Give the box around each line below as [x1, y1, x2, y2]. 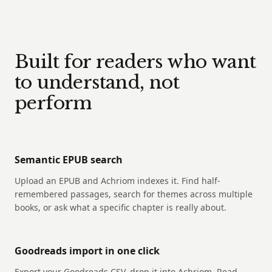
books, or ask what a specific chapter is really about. [15, 202, 226, 214]
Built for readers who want [15, 50, 256, 73]
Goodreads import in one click [15, 244, 160, 258]
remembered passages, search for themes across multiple [15, 188, 253, 200]
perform [15, 92, 92, 115]
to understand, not [15, 71, 180, 94]
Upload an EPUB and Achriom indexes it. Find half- [15, 175, 220, 187]
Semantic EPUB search [15, 153, 123, 167]
